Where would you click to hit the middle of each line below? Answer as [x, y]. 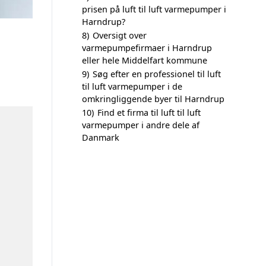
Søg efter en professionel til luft [157, 74]
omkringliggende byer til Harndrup [153, 99]
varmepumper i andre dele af [141, 125]
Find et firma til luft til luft [149, 113]
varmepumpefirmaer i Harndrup [147, 48]
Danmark [101, 137]
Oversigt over [120, 35]
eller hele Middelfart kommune [145, 60]
